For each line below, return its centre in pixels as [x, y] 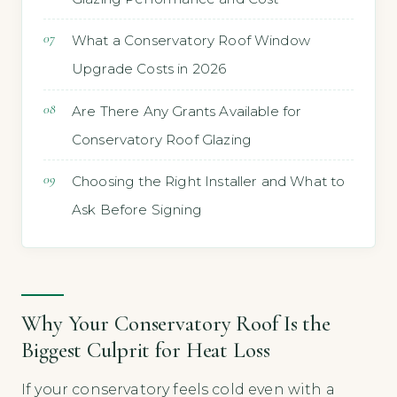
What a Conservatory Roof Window [191, 41]
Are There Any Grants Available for [187, 111]
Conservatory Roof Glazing [162, 139]
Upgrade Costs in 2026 [149, 69]
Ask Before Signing [137, 210]
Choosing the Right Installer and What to [209, 182]
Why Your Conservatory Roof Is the [176, 323]
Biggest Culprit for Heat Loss [146, 350]
